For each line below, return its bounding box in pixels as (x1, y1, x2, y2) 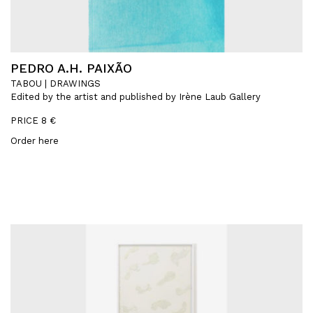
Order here (10, 135, 59, 146)
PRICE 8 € (10, 115, 56, 126)
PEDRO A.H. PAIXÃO (10, 60, 132, 75)
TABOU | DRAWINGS (10, 78, 101, 89)
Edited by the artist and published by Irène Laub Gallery (10, 91, 261, 102)
